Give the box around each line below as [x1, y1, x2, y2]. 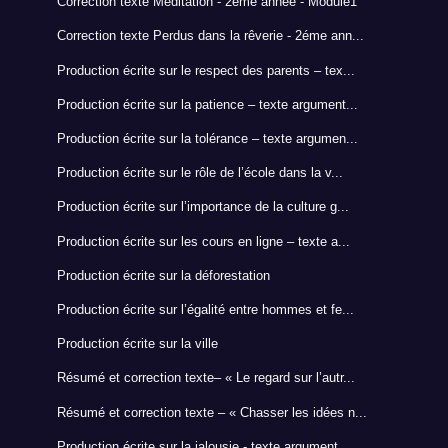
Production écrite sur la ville [56, 336, 218, 352]
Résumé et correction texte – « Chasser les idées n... [56, 404, 367, 420]
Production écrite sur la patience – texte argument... [56, 96, 358, 112]
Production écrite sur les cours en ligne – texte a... [56, 233, 350, 249]
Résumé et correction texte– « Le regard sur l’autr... [56, 370, 355, 386]
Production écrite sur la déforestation [56, 267, 270, 283]
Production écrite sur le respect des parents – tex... [56, 62, 355, 78]
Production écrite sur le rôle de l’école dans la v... [56, 165, 343, 181]
